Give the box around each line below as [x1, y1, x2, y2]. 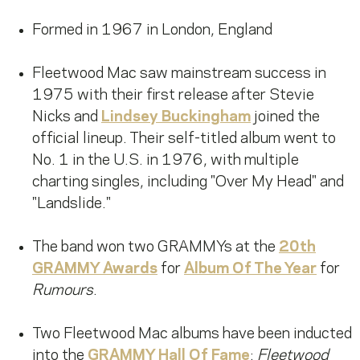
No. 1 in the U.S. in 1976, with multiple [32, 153, 299, 169]
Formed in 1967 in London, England [32, 23, 272, 39]
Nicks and [32, 110, 101, 125]
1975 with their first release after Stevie [32, 88, 314, 104]
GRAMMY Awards [32, 262, 157, 277]
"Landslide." [32, 197, 111, 212]
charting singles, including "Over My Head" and [32, 175, 344, 190]
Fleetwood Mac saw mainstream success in [32, 67, 326, 82]
